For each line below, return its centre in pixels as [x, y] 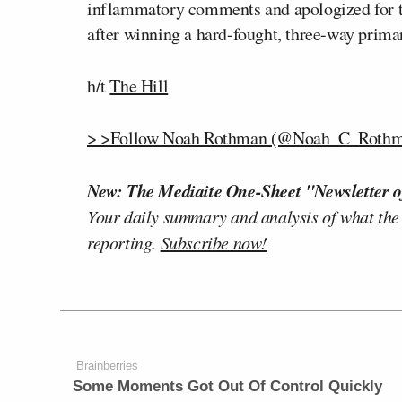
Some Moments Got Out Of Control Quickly [228, 386]
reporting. [124, 242]
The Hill [139, 86]
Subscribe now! [214, 242]
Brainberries [108, 366]
